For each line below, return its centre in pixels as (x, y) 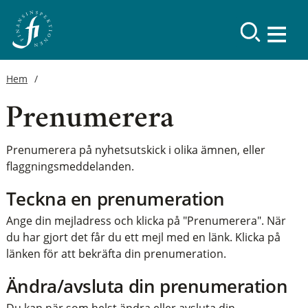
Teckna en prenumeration (115, 199)
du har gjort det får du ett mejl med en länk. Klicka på (143, 238)
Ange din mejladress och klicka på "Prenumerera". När (146, 221)
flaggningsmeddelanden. (70, 166)
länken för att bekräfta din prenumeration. (116, 254)
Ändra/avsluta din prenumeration (147, 287)
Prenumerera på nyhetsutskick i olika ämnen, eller (135, 150)
